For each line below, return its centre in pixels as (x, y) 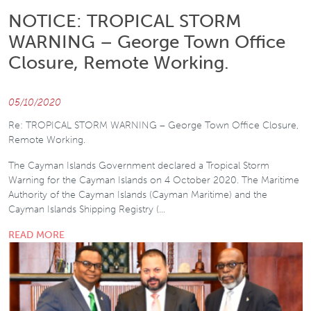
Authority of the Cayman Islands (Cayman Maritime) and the (138, 195)
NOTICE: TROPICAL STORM (125, 22)
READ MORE (36, 235)
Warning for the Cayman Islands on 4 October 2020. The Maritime (154, 180)
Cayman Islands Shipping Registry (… (87, 210)
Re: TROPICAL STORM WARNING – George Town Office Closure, (153, 126)
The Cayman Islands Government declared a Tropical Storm (139, 166)
